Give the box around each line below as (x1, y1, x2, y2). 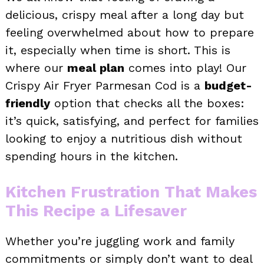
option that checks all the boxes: (50, 95, 245, 110)
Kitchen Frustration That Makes (5, 182, 257, 202)
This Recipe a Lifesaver (5, 201, 187, 220)
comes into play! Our (124, 60, 246, 75)
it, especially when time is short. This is (5, 42, 230, 57)
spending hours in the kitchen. (5, 148, 178, 163)
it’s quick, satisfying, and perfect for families (5, 113, 259, 128)
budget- (204, 78, 252, 93)
